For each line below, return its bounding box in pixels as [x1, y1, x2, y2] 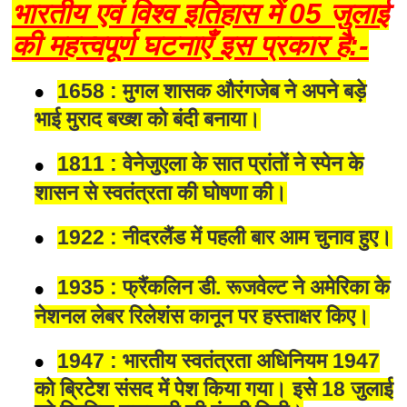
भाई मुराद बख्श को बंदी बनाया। [35, 108, 262, 132]
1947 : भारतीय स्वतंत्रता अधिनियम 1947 [57, 349, 381, 372]
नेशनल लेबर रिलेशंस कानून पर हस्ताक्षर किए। [35, 304, 371, 328]
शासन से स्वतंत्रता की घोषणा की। [35, 181, 288, 204]
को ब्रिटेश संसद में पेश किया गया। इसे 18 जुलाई [35, 378, 394, 402]
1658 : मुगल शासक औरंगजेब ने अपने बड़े [57, 79, 367, 103]
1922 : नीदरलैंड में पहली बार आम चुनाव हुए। [57, 225, 393, 249]
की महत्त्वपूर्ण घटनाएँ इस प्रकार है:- [11, 29, 369, 63]
